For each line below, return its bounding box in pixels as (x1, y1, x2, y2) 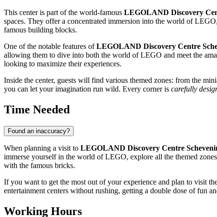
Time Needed (4, 103, 70, 116)
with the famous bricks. (4, 161, 75, 170)
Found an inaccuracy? (8, 127, 70, 135)
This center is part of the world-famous (4, 8, 124, 17)
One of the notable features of (4, 42, 96, 51)
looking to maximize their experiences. (4, 60, 122, 68)
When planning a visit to (4, 144, 80, 153)
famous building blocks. (4, 26, 77, 34)
